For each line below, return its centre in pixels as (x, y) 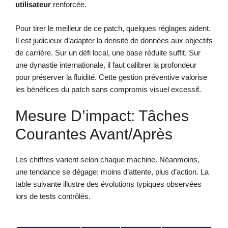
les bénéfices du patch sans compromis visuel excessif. (108, 89)
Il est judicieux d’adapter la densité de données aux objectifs (114, 40)
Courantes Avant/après (94, 134)
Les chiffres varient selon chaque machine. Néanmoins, (107, 160)
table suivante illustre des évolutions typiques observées (108, 184)
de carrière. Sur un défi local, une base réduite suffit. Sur (108, 52)
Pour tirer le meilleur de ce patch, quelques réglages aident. (113, 28)
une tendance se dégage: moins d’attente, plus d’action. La (112, 172)
